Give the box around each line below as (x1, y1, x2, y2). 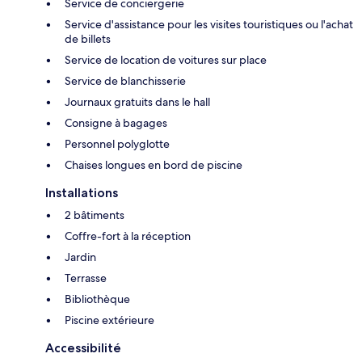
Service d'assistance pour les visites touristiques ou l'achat (65, 16, 353, 32)
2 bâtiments (65, 207, 124, 222)
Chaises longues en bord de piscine (65, 157, 242, 172)
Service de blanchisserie (65, 73, 186, 88)
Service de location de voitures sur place (65, 52, 267, 67)
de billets (65, 31, 111, 46)
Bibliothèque (65, 291, 130, 306)
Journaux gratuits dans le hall (65, 94, 210, 109)
